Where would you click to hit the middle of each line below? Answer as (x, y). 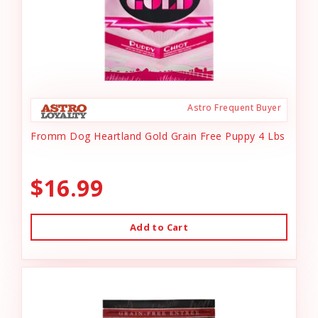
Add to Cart (159, 227)
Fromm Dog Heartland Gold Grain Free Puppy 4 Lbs (158, 136)
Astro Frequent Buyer (234, 108)
